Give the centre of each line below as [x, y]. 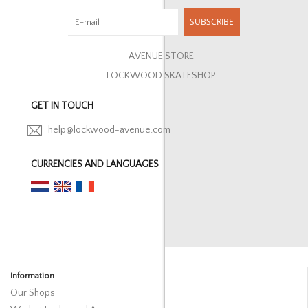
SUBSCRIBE [212, 21]
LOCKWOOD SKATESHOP [161, 75]
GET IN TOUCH [62, 106]
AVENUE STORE [161, 56]
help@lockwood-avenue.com [109, 130]
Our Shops [33, 293]
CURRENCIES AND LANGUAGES [95, 165]
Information [32, 276]
